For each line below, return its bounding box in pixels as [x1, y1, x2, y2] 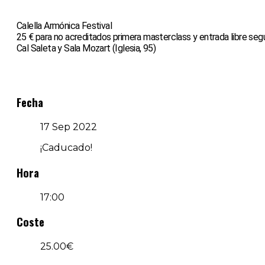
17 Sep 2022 [40, 121, 97, 133]
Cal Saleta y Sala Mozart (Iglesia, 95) [17, 42, 156, 54]
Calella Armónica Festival [17, 20, 112, 31]
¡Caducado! [40, 142, 92, 154]
